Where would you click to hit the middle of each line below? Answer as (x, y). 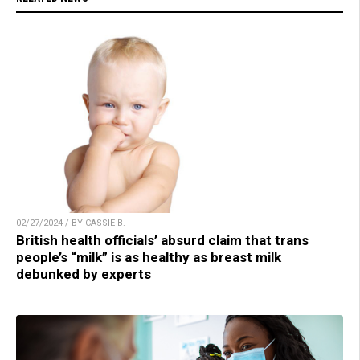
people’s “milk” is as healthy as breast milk (149, 257)
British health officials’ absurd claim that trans (162, 240)
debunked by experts (84, 274)
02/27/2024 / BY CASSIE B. (71, 223)
